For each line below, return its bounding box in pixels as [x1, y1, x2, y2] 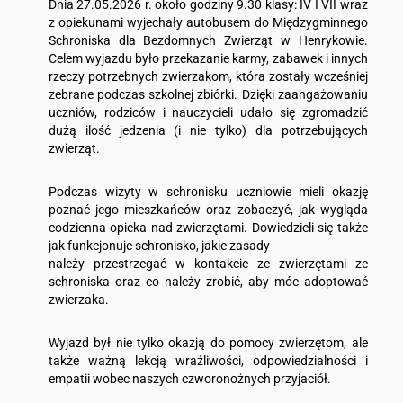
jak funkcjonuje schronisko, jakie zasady [48, 237, 270, 253]
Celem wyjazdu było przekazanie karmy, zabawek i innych [48, 50, 368, 66]
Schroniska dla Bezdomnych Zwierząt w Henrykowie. [48, 32, 368, 48]
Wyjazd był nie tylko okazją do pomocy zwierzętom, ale [48, 335, 368, 350]
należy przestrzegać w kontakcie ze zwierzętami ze [48, 255, 368, 271]
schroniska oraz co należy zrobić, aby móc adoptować [48, 273, 368, 289]
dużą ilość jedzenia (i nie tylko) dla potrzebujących [48, 122, 368, 138]
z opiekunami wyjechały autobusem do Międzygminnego [48, 14, 368, 30]
